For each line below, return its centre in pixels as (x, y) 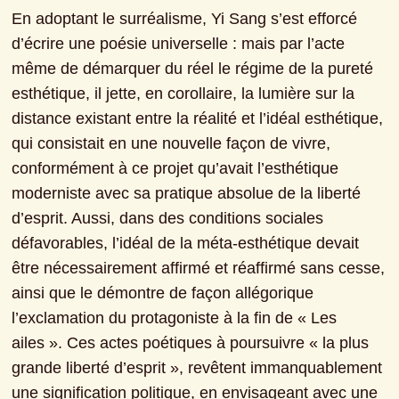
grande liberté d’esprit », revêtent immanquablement (197, 367)
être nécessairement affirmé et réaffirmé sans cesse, (199, 268)
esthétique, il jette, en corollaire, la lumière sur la (183, 93)
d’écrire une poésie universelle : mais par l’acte (179, 43)
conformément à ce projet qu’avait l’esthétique (175, 168)
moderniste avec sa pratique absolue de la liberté (187, 193)
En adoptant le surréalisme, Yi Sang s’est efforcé (185, 18)
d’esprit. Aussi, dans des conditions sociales (168, 218)
